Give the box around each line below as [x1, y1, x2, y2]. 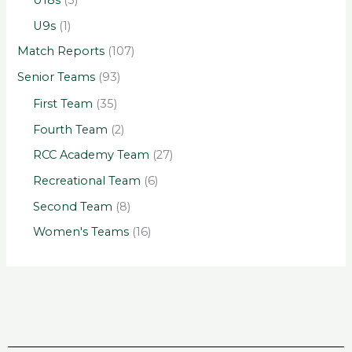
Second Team [33, 199, 113, 214]
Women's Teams [33, 225, 130, 240]
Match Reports [17, 44, 105, 59]
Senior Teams [17, 70, 96, 84]
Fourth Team [33, 122, 108, 137]
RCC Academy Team [33, 148, 150, 163]
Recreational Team [33, 173, 141, 188]
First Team [33, 97, 93, 111]
